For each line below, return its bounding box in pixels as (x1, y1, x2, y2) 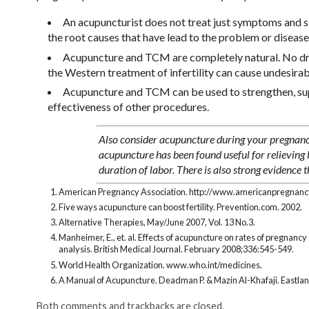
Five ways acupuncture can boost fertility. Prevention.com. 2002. (58, 201, 302, 213)
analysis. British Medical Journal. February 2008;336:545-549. (58, 243, 294, 255)
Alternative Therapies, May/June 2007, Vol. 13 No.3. (58, 217, 255, 228)
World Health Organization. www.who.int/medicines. (58, 259, 262, 270)
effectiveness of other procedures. (47, 100, 209, 114)
